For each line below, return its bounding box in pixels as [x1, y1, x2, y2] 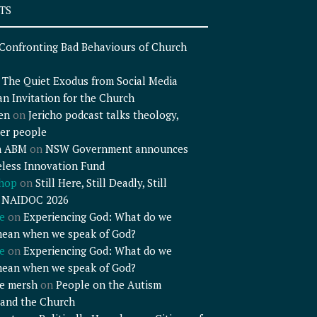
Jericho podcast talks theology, [28, 108, 178, 122]
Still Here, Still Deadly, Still [35, 175, 167, 190]
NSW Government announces [45, 142, 188, 156]
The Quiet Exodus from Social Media [1, 74, 178, 88]
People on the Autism [55, 277, 161, 292]
